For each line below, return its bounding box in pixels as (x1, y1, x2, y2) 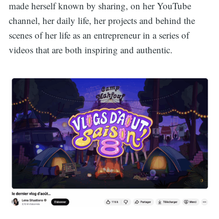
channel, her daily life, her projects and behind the (8, 14, 195, 27)
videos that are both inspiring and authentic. (8, 44, 173, 56)
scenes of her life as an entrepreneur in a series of (8, 29, 189, 42)
